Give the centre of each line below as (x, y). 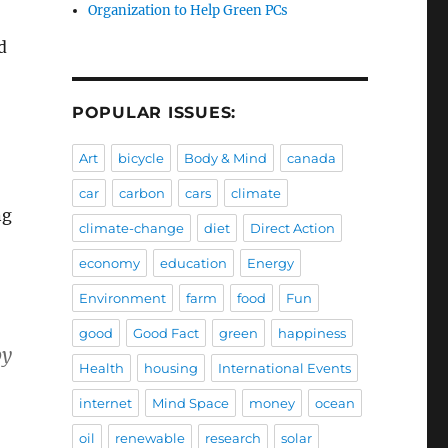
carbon (141, 193)
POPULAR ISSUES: (154, 113)
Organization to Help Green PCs (188, 11)
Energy (270, 263)
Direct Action (292, 228)
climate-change (131, 228)
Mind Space (190, 403)
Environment (122, 298)
